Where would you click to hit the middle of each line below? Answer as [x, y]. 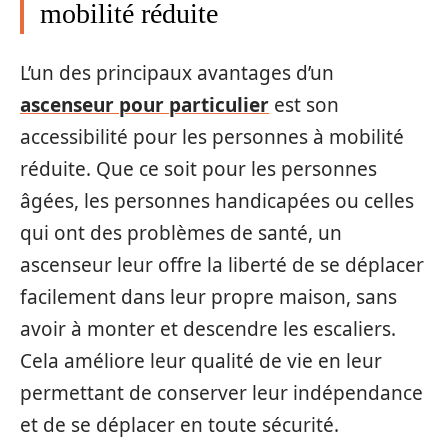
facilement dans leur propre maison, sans [208, 296]
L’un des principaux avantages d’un [177, 72]
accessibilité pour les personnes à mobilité [212, 136]
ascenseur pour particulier [144, 104]
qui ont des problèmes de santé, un [181, 232]
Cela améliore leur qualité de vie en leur [201, 360]
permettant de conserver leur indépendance [221, 392]
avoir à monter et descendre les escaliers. [208, 328]
